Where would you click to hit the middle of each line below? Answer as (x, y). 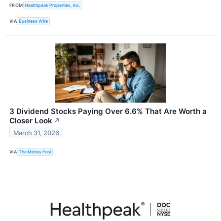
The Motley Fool (35, 152)
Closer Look (31, 120)
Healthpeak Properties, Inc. (53, 5)
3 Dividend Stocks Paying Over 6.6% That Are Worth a (108, 111)
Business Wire (34, 21)
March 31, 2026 (37, 133)
